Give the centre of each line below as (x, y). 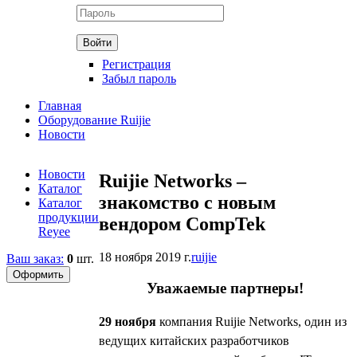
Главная (60, 105)
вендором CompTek (182, 224)
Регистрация (136, 64)
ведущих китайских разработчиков (194, 340)
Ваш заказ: (35, 258)
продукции (69, 217)
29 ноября (127, 321)
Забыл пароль (139, 78)
